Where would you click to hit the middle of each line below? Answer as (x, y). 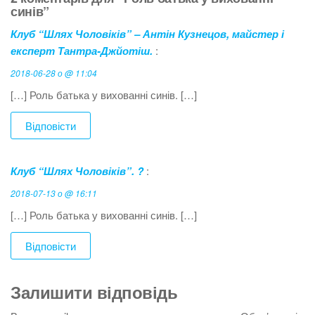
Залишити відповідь (94, 291)
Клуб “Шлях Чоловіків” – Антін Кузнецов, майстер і (147, 33)
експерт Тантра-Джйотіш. (82, 50)
